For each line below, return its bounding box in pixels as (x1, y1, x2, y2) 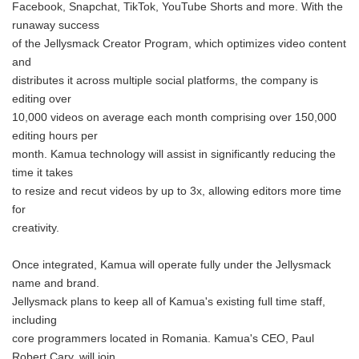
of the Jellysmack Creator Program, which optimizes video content (12, 38, 346, 50)
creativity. (12, 222, 59, 234)
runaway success (12, 19, 99, 31)
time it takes (12, 167, 73, 179)
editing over (12, 93, 71, 105)
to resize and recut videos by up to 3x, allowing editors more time (12, 185, 341, 197)
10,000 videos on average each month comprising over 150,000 (12, 111, 337, 123)
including (12, 314, 57, 326)
